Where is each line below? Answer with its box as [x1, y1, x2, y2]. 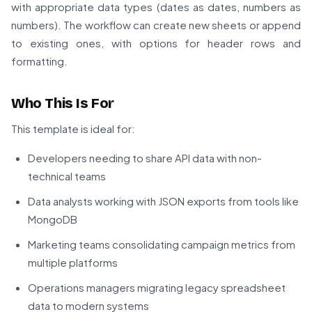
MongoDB [28, 212, 77, 226]
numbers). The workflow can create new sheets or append [11, 18, 301, 32]
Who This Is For [11, 95, 114, 112]
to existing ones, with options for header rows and [11, 36, 301, 50]
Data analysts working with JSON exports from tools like [28, 194, 299, 208]
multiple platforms [28, 256, 118, 270]
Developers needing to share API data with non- [28, 151, 262, 165]
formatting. [11, 54, 68, 68]
